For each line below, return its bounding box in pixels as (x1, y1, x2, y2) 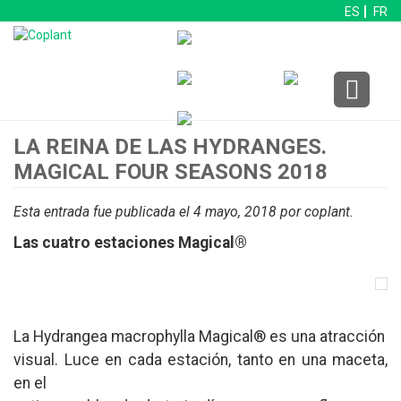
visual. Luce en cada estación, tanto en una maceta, (13, 350, 388, 369)
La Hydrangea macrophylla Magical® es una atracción (13, 327, 385, 346)
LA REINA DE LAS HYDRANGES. (13, 134, 327, 159)
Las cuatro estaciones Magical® (13, 234, 247, 252)
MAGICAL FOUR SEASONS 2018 (13, 159, 328, 184)
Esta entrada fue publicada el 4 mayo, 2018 (13, 203, 277, 220)
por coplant (277, 203, 350, 220)
